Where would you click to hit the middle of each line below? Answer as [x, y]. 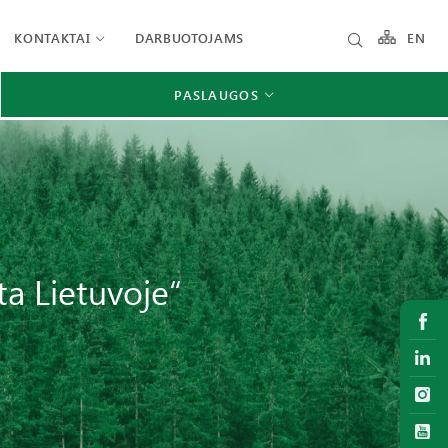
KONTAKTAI [52, 37]
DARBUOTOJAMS [189, 37]
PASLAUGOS [216, 94]
